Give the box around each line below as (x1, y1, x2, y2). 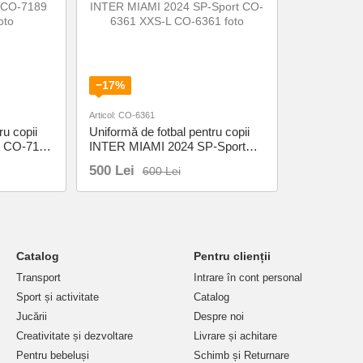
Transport (16, 271, 61, 284)
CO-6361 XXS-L (88, 154, 176, 168)
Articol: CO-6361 (88, 110, 155, 120)
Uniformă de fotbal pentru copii (88, 125, 250, 139)
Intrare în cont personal (194, 271, 302, 284)
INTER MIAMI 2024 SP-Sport (88, 139, 246, 153)
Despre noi (194, 310, 244, 322)
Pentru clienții (194, 250, 271, 263)
